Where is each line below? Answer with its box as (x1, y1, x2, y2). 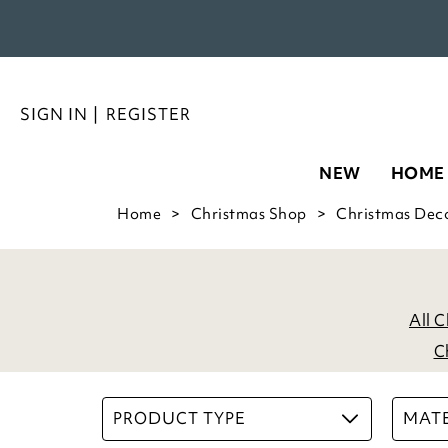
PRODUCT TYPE (113, 407, 246, 429)
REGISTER (105, 103, 191, 125)
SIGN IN (20, 103, 88, 125)
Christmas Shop (190, 204, 307, 224)
